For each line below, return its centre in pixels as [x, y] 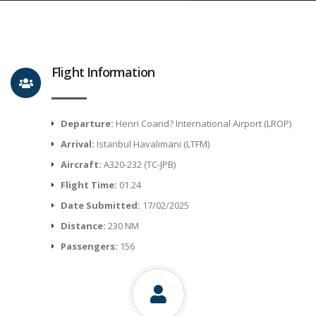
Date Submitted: [102, 205]
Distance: [85, 226]
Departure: [87, 123]
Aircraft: [83, 164]
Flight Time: [90, 185]
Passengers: [91, 246]
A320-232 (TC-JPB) [140, 164]
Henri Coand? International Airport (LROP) [203, 123]
